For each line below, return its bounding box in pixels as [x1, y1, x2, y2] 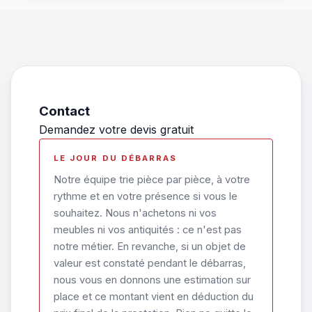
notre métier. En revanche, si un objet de [54, 240, 246, 253]
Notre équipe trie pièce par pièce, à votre [54, 173, 250, 186]
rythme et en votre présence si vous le [54, 190, 237, 203]
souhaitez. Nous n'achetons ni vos [54, 207, 217, 219]
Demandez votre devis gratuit [39, 123, 194, 136]
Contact [39, 103, 90, 119]
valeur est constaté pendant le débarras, [54, 257, 246, 270]
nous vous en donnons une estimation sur [54, 274, 251, 286]
